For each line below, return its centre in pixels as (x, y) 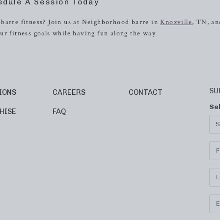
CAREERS (69, 92)
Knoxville (176, 22)
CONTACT (146, 92)
